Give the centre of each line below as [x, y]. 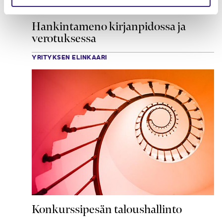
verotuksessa [64, 38]
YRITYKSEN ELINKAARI [69, 57]
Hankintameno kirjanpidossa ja [109, 27]
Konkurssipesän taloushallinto [107, 209]
